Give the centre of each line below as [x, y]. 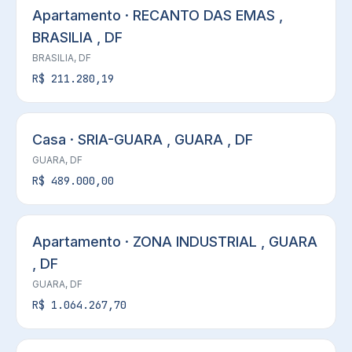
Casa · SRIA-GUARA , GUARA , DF [143, 139]
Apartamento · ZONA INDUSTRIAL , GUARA [175, 242]
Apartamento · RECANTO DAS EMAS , [158, 15]
